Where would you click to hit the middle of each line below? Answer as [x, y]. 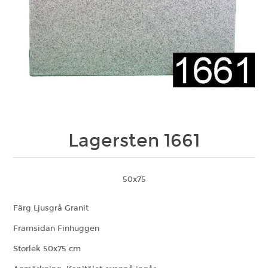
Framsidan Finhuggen [57, 229]
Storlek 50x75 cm [47, 249]
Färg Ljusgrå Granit [51, 208]
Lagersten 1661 [134, 141]
